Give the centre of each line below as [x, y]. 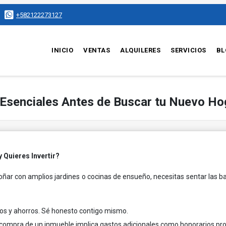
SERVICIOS [188, 50]
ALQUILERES [140, 50]
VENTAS [97, 50]
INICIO [63, 50]
